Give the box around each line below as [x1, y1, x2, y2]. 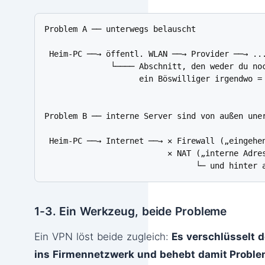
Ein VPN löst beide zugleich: [34, 230, 172, 243]
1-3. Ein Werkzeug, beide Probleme [34, 203, 227, 218]
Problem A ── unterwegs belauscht [44, 24, 196, 34]
